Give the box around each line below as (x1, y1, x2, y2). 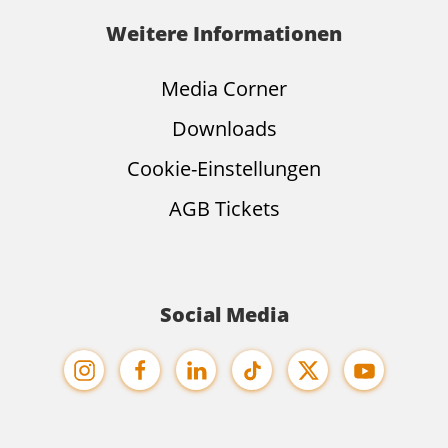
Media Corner (161, 75, 287, 103)
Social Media (159, 301, 289, 329)
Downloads (171, 115, 277, 143)
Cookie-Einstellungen (127, 155, 321, 183)
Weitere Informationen (106, 20, 342, 48)
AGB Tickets (168, 195, 280, 223)
